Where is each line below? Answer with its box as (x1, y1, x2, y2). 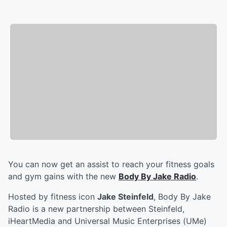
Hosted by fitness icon (8, 192, 97, 202)
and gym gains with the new (8, 171, 119, 182)
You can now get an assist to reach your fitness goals (8, 159, 214, 170)
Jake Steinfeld (97, 192, 154, 202)
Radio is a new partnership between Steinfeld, (8, 204, 184, 214)
